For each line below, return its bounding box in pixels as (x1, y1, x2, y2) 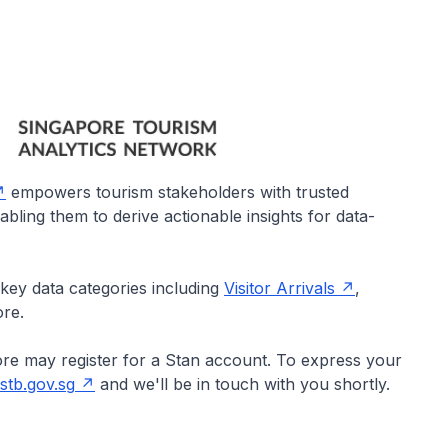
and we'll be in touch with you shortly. (95, 374, 390, 395)
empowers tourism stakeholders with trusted (6, 182, 349, 203)
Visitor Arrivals (224, 278, 335, 299)
